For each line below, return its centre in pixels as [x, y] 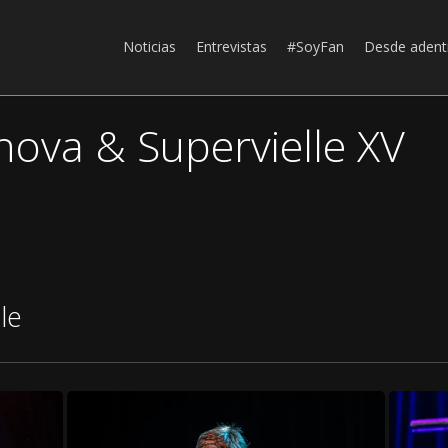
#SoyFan [315, 46]
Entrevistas [231, 46]
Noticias [149, 46]
